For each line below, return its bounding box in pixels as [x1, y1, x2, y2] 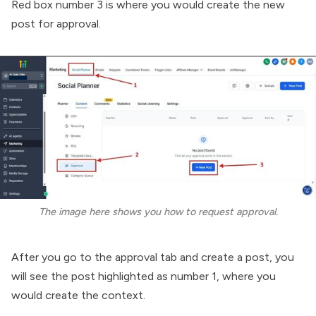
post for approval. [11, 17, 104, 31]
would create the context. [11, 288, 145, 302]
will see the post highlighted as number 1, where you [11, 269, 276, 283]
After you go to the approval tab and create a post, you [11, 250, 294, 264]
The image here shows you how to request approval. [38, 205, 278, 218]
